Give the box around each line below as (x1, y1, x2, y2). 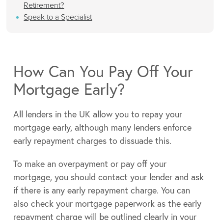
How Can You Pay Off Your (13, 61, 193, 82)
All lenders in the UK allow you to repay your (13, 108, 182, 120)
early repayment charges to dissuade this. (13, 135, 171, 147)
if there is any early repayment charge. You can (13, 184, 190, 196)
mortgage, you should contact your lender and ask (13, 171, 204, 183)
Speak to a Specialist (24, 11, 92, 23)
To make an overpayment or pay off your (13, 158, 166, 170)
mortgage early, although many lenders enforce (13, 121, 192, 134)
